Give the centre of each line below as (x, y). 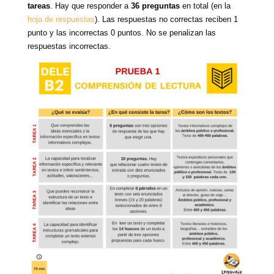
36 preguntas (155, 6)
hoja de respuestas (61, 20)
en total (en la (205, 6)
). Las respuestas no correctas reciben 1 (166, 20)
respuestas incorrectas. (69, 46)
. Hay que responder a (90, 6)
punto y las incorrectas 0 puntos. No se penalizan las (121, 33)
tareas (39, 6)
